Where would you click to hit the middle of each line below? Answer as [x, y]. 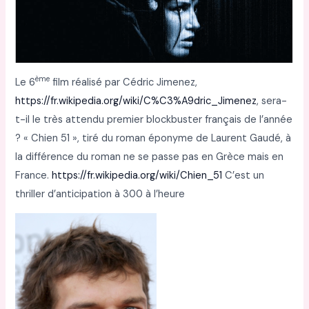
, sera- [272, 101]
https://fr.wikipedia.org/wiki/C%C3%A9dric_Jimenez [136, 101]
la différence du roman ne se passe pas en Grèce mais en [150, 157]
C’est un [245, 175]
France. [34, 175]
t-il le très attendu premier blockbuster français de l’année [154, 119]
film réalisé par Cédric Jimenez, [124, 82]
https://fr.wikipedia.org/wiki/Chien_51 [139, 175]
